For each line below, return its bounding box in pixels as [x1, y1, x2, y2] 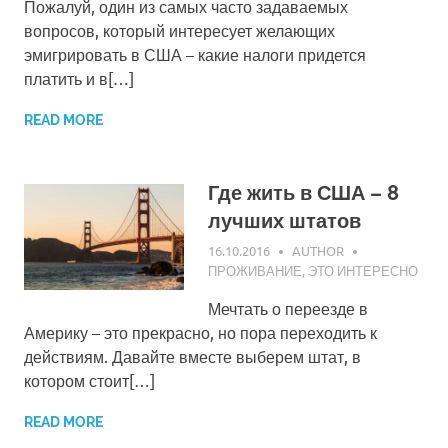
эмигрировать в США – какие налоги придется [24, 43, 366, 64]
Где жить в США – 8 [208, 180, 399, 205]
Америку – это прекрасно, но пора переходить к [24, 322, 377, 343]
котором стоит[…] [24, 370, 155, 391]
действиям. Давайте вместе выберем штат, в [24, 346, 361, 367]
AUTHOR [292, 242, 345, 260]
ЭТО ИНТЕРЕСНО [308, 262, 418, 280]
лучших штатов [208, 208, 361, 233]
